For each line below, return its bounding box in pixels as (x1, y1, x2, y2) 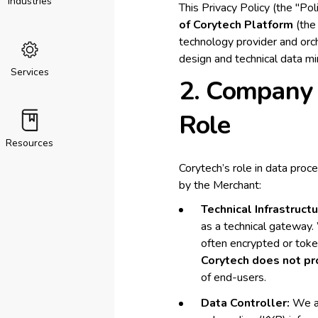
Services (10, 65, 49, 79)
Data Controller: (200, 295, 290, 311)
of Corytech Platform (178, 17, 293, 33)
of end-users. (200, 270, 266, 285)
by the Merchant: (178, 177, 261, 193)
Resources (6, 136, 53, 150)
